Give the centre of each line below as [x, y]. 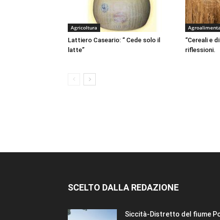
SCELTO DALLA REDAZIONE [123, 187]
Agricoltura [84, 27]
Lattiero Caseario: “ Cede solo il [114, 40]
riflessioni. [200, 50]
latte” [77, 50]
